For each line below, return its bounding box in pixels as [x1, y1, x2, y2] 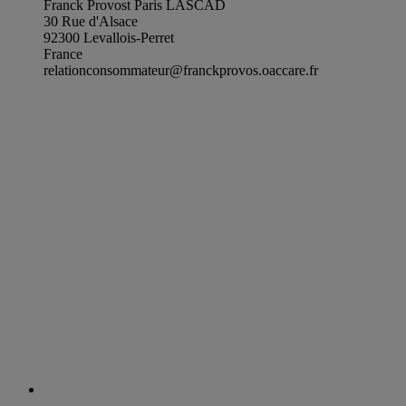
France [43, 45, 82, 62]
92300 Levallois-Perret [43, 29, 174, 45]
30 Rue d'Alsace [43, 13, 138, 29]
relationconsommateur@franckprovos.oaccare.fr [43, 62, 318, 78]
